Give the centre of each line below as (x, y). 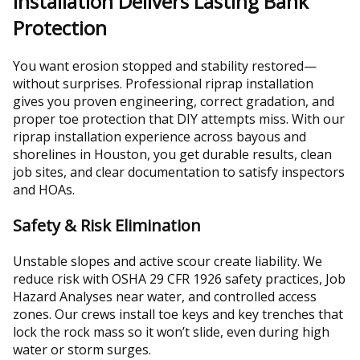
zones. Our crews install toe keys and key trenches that (178, 314)
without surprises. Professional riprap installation (163, 83)
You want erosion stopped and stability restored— (165, 65)
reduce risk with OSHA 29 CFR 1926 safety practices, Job (179, 278)
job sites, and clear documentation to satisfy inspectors (179, 172)
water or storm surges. (82, 349)
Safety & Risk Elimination (107, 225)
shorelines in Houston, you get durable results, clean (172, 154)
